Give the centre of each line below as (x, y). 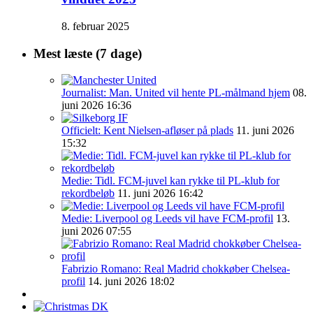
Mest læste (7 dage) (88, 53)
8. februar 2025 (95, 26)
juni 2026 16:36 (96, 105)
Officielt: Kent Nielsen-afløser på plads (147, 131)
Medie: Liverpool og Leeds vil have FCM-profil (167, 219)
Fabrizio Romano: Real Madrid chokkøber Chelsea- (176, 269)
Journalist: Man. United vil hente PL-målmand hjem (176, 93)
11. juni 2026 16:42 (160, 194)
